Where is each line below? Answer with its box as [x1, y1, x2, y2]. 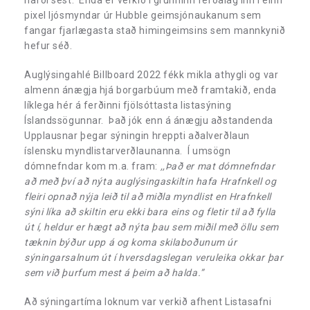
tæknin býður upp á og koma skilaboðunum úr [24, 236, 237, 248]
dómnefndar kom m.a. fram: [24, 160, 161, 172]
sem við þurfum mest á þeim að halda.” [24, 266, 204, 278]
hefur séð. [24, 39, 73, 51]
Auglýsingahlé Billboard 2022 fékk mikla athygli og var [24, 69, 279, 80]
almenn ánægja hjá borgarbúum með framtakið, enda [24, 84, 277, 95]
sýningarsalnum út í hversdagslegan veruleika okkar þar [24, 251, 284, 263]
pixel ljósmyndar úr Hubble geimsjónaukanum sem [24, 9, 262, 21]
